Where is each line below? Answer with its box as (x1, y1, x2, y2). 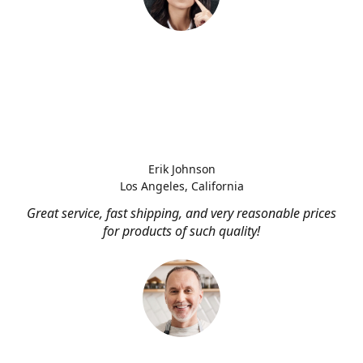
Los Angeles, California (119, 178, 244, 194)
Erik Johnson (147, 161, 216, 177)
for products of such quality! (103, 222, 260, 240)
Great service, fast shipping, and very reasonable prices (27, 204, 336, 222)
